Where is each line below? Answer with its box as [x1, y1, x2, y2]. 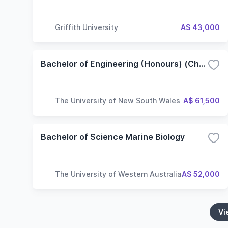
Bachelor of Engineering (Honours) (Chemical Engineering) [199, 59, 205, 69]
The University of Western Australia [55, 169, 181, 178]
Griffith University [55, 22, 118, 32]
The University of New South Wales [55, 96, 180, 105]
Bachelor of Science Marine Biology [41, 132, 185, 142]
